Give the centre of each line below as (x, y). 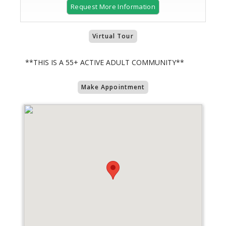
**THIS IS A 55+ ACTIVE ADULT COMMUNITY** (105, 63)
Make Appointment (113, 87)
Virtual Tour (113, 36)
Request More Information (113, 7)
